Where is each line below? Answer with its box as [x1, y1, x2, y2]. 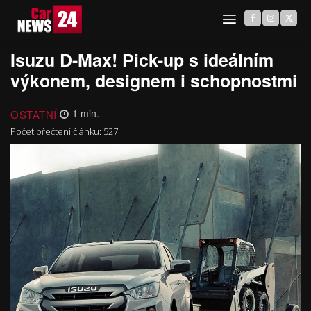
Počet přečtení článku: [10, 124, 103, 137]
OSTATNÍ [10, 106, 57, 121]
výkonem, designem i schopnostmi [10, 68, 297, 94]
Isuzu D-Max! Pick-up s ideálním [10, 47, 274, 73]
